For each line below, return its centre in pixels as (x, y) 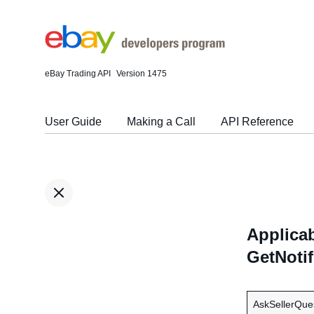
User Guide (73, 122)
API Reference (257, 122)
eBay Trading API (78, 74)
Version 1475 (142, 74)
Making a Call (161, 122)
